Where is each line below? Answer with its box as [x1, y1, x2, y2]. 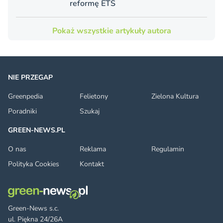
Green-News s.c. [8, 204, 59, 214]
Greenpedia [8, 92, 43, 102]
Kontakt [80, 159, 104, 169]
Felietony [80, 92, 108, 102]
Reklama [80, 144, 106, 154]
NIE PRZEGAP [8, 73, 53, 83]
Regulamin [151, 144, 184, 154]
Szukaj [80, 107, 100, 116]
